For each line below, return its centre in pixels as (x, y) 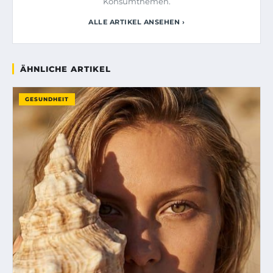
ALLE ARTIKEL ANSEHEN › (136, 22)
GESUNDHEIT (47, 99)
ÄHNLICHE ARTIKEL (66, 69)
